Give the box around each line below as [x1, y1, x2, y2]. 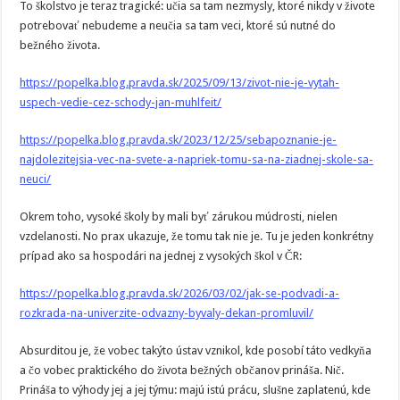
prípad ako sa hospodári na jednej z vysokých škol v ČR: [20, 249, 303, 262]
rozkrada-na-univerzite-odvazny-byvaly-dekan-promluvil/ [20, 306, 314, 320]
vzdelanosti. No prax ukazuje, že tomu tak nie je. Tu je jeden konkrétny [20, 229, 374, 243]
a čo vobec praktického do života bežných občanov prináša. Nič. [20, 363, 345, 377]
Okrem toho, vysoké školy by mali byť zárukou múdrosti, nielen [20, 210, 338, 223]
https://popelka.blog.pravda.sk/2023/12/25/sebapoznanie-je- [20, 133, 337, 146]
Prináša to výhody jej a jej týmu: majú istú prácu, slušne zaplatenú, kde [20, 383, 371, 396]
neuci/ [20, 172, 52, 186]
